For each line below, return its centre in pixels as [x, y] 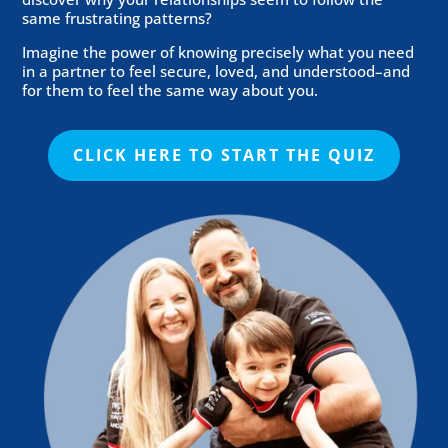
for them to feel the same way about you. [170, 90]
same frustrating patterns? [117, 18]
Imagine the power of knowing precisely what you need [218, 52]
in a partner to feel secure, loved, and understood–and [216, 71]
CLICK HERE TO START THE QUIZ [224, 155]
